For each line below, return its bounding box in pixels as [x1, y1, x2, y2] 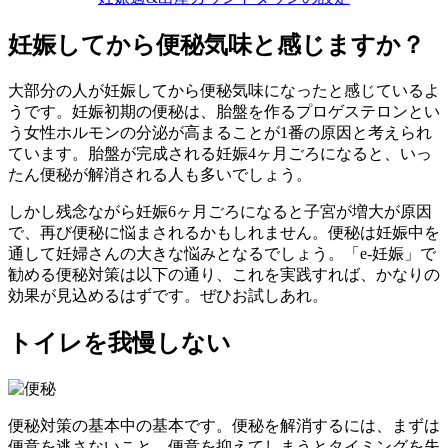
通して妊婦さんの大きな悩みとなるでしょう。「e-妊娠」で [8, 244, 436, 262]
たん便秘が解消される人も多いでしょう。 [8, 165, 312, 183]
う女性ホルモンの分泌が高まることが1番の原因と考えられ [8, 123, 432, 141]
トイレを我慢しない [8, 329, 231, 356]
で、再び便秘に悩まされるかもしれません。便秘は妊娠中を [8, 223, 440, 241]
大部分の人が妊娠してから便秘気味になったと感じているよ [8, 81, 440, 99]
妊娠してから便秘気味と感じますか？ [8, 31, 425, 58]
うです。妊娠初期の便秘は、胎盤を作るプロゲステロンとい [8, 102, 440, 120]
